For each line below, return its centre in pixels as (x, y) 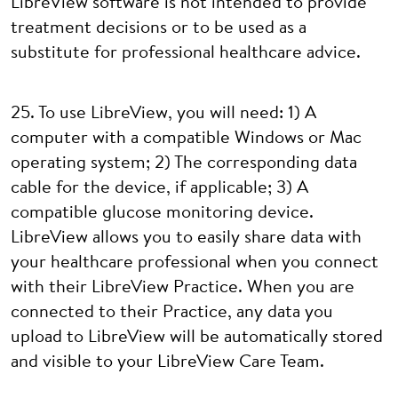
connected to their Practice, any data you (172, 313)
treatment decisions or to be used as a (159, 28)
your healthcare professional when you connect (195, 263)
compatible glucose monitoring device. (162, 213)
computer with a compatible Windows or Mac (186, 139)
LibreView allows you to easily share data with (186, 238)
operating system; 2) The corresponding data (184, 163)
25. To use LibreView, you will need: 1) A (163, 114)
